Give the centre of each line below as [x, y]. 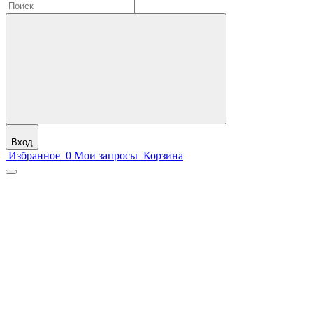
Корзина [163, 155]
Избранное [34, 155]
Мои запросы [106, 155]
